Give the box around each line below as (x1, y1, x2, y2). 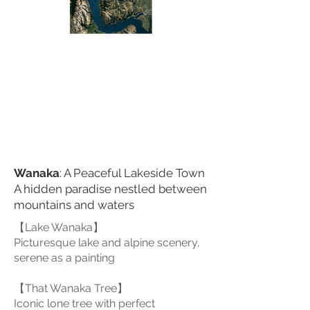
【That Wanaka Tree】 (14, 282, 128, 295)
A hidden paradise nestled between (14, 182, 207, 196)
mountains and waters (14, 198, 134, 212)
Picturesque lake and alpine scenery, (14, 236, 200, 249)
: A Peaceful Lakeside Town (60, 166, 205, 180)
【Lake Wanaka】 (14, 221, 104, 234)
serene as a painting (14, 251, 115, 264)
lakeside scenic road (30, 100, 102, 110)
